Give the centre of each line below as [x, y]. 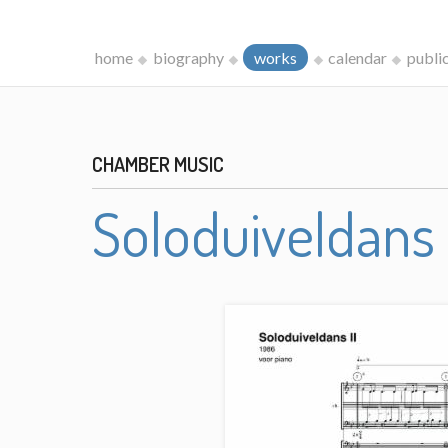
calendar [357, 57]
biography [188, 57]
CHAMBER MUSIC [158, 164]
